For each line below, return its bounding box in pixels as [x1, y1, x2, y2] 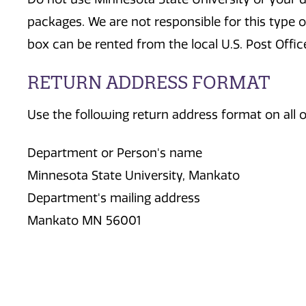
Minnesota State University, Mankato [27, 167, 240, 183]
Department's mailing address [27, 190, 200, 206]
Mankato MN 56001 [27, 212, 141, 228]
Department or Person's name [27, 145, 202, 161]
